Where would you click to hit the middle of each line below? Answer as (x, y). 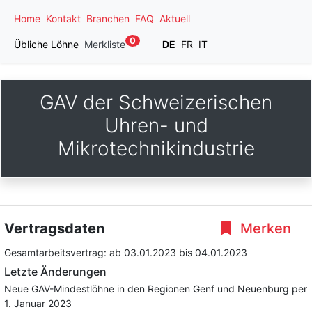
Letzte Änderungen (55, 272)
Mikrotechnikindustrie (156, 148)
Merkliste (105, 44)
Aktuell (175, 18)
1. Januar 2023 (38, 303)
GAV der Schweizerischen (156, 102)
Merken (264, 228)
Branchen (108, 18)
